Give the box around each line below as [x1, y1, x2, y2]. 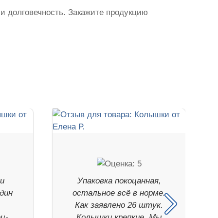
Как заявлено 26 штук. [75, 200, 163, 210]
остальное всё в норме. [73, 188, 166, 198]
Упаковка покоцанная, [77, 176, 161, 186]
